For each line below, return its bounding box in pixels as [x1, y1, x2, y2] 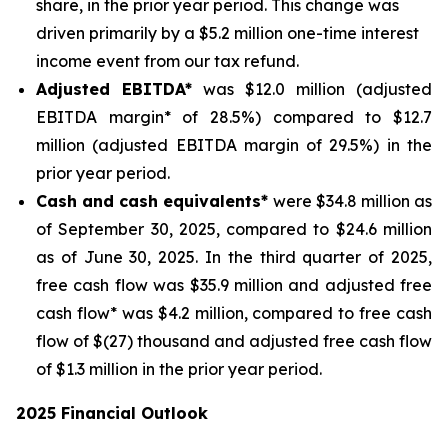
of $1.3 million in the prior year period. [36, 359, 322, 379]
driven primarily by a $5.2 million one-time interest [36, 23, 419, 43]
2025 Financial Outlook [16, 403, 208, 423]
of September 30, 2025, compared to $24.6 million [36, 219, 432, 239]
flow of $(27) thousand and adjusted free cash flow [36, 331, 432, 351]
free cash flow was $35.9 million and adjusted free [36, 275, 432, 295]
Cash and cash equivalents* [36, 191, 269, 211]
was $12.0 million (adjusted [192, 79, 432, 99]
